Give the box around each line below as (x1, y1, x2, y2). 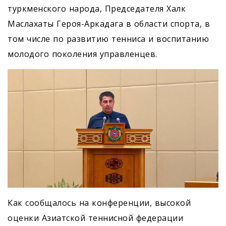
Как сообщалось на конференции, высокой (8, 197, 191, 209)
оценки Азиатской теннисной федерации (8, 212, 183, 224)
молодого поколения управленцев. (8, 48, 157, 60)
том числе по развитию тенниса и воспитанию (8, 33, 209, 45)
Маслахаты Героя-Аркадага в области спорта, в (8, 18, 210, 30)
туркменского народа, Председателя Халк (8, 3, 186, 15)
